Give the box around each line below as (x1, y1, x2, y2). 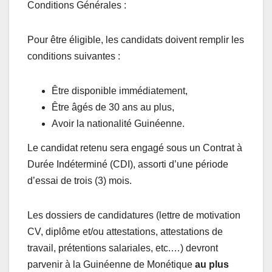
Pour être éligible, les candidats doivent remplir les (27, 35, 244, 46)
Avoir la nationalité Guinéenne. (52, 118, 185, 129)
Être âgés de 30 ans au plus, (52, 102, 174, 113)
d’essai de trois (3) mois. (27, 175, 132, 186)
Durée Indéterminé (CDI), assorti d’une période (27, 159, 228, 170)
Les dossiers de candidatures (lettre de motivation (27, 210, 240, 221)
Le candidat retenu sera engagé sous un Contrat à (27, 143, 242, 154)
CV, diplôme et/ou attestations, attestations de (27, 226, 223, 237)
